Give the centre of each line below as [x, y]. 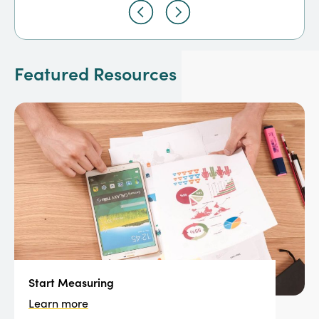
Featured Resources [95, 73]
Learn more [59, 303]
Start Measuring [72, 282]
